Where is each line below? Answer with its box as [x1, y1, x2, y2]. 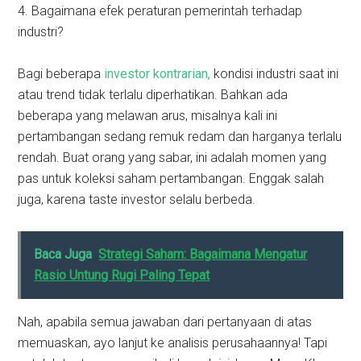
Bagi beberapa [18, 66, 105, 82]
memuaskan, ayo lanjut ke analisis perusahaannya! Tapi [18, 335, 328, 351]
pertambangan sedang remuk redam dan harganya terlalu [18, 129, 342, 145]
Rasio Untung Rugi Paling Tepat [34, 268, 210, 284]
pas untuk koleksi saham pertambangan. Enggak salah [18, 171, 325, 187]
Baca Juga [34, 247, 93, 263]
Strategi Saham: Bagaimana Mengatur [98, 247, 308, 263]
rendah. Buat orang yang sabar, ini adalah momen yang [18, 150, 327, 166]
